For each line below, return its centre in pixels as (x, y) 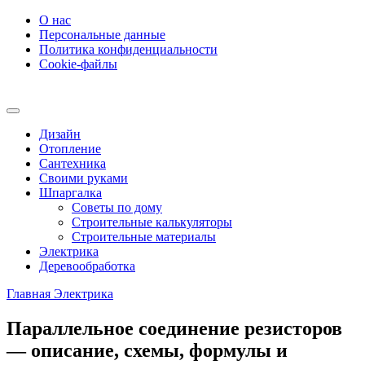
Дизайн (60, 134)
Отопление (70, 149)
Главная (29, 294)
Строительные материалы (144, 237)
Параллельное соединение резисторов (174, 328)
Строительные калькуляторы (152, 222)
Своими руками (84, 178)
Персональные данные (102, 35)
